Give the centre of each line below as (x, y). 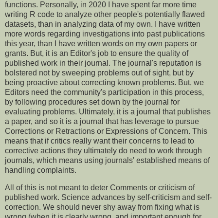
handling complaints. (41, 170)
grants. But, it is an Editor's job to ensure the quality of (97, 54)
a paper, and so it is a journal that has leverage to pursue (102, 122)
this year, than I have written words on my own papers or (101, 44)
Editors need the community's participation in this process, (104, 92)
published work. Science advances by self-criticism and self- (108, 198)
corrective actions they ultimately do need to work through (103, 151)
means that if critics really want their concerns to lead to (100, 141)
